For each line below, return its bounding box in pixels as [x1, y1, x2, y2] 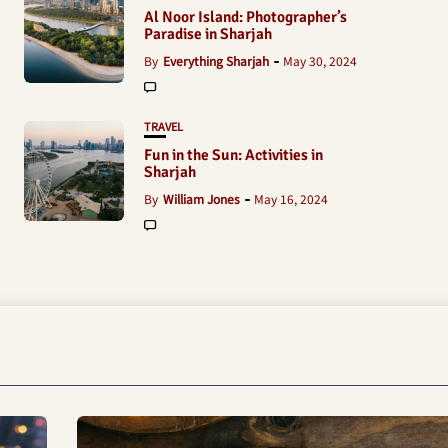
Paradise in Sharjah [144, 24, 272, 44]
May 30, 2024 [283, 52, 357, 69]
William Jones [163, 190, 240, 207]
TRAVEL [144, 118, 183, 134]
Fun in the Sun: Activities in [144, 145, 323, 165]
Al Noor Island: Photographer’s [144, 7, 347, 27]
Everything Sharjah [163, 52, 269, 69]
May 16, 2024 [254, 190, 328, 207]
